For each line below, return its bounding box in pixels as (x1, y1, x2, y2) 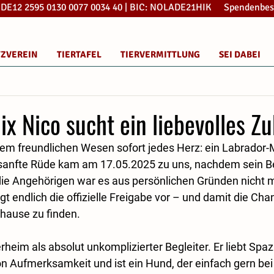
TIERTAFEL (56, 49, 102, 60)
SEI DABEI (218, 49, 261, 60)
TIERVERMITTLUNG (120, 49, 200, 60)
